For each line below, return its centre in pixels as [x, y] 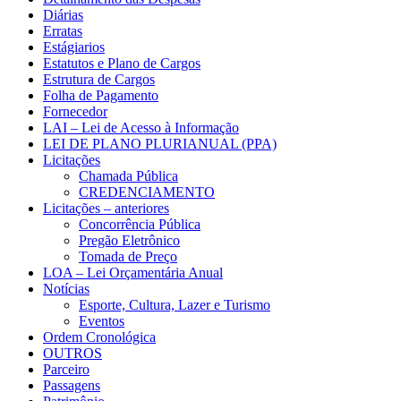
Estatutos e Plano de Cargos [122, 63]
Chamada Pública [128, 175]
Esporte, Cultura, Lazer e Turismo [175, 304]
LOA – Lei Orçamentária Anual [133, 272]
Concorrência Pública [140, 224]
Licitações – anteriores [106, 208]
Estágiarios [74, 47]
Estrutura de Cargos [99, 79]
